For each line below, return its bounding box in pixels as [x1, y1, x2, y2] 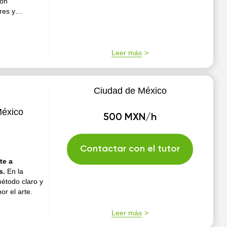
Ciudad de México [93, 86, 167, 96]
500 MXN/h [103, 112, 157, 123]
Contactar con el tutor [80, 144, 180, 154]
